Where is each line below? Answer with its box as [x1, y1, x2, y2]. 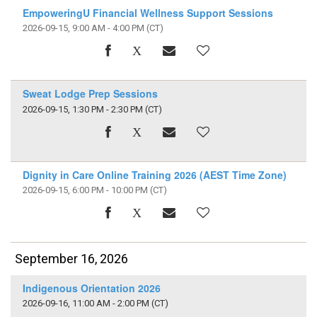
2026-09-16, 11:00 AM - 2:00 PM [22, 298, 149, 309]
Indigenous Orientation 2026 [22, 281, 161, 295]
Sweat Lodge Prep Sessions [22, 86, 158, 101]
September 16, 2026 [15, 251, 129, 267]
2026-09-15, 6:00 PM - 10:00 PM [22, 185, 148, 196]
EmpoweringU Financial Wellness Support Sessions [22, 6, 273, 21]
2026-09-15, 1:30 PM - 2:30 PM [22, 103, 143, 115]
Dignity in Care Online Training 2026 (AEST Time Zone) [22, 167, 287, 182]
